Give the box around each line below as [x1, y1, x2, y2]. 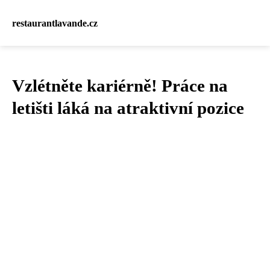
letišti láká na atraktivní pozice [12, 98, 244, 118]
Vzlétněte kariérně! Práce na [12, 76, 228, 95]
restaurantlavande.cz [12, 17, 98, 28]
